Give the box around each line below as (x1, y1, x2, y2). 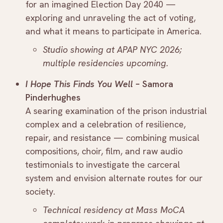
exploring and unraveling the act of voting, (25, 12, 196, 24)
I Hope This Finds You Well (25, 78, 133, 90)
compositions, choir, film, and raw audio (25, 145, 183, 157)
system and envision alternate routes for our (25, 172, 203, 184)
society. (25, 186, 55, 198)
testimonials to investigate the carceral (25, 159, 180, 171)
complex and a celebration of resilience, (25, 118, 186, 130)
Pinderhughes (25, 92, 83, 104)
